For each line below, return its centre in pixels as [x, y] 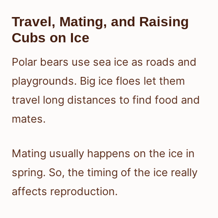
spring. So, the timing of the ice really [105, 173]
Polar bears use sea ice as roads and [104, 62]
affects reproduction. [65, 191]
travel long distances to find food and [106, 100]
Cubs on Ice [51, 38]
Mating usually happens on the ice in [103, 154]
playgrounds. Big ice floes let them [98, 81]
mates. [29, 119]
